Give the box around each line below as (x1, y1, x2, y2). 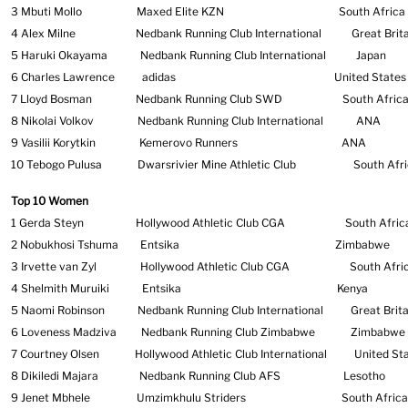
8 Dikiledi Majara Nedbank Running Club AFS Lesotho (11, 369, 385, 382)
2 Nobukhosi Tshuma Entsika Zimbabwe (11, 238, 390, 251)
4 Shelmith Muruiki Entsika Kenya (11, 281, 368, 295)
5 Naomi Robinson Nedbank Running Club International (11, 303, 323, 317)
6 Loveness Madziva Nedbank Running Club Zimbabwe (11, 325, 315, 339)
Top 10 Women (11, 194, 88, 208)
